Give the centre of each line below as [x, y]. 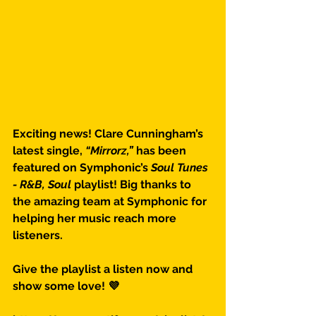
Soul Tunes [181, 168]
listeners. [38, 235]
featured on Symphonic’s [82, 168]
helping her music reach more [96, 218]
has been [161, 151]
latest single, [49, 151]
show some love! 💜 [66, 286]
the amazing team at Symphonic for [111, 201]
